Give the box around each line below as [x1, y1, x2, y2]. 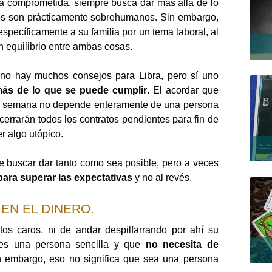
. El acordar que [147, 85, 219, 96]
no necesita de [145, 239, 219, 250]
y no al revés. [132, 172, 192, 183]
